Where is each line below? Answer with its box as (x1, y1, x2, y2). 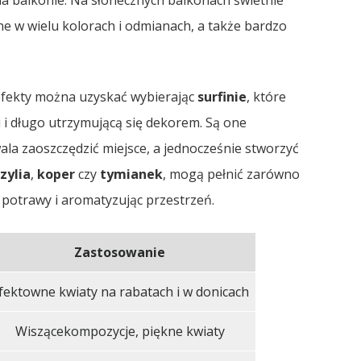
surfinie (197, 88, 247, 106)
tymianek (99, 165, 163, 183)
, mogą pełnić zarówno (162, 165, 300, 183)
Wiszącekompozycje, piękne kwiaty (15, 322, 225, 340)
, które (246, 88, 286, 106)
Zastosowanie (74, 243, 166, 261)
